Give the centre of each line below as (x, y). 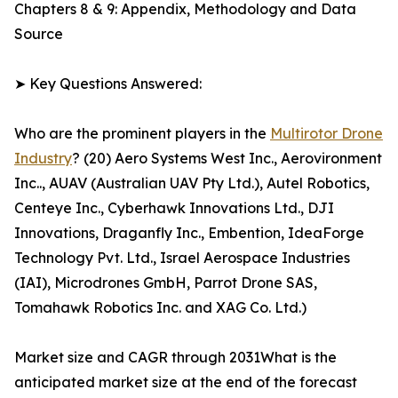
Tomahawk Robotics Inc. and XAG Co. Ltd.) (160, 308)
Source (39, 34)
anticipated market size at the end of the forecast (186, 382)
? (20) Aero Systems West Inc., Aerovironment (227, 159)
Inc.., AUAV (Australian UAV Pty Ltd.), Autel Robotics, (192, 183)
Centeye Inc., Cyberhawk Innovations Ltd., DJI (174, 208)
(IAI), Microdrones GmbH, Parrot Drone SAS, (166, 283)
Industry (43, 159)
